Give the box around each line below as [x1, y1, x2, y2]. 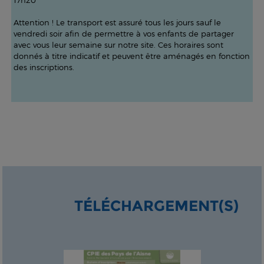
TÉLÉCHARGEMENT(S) [74, 197, 239, 214]
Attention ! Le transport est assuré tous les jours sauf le [13, 18, 221, 27]
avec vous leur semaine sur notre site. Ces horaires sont [13, 40, 223, 49]
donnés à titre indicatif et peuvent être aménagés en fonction [13, 51, 250, 61]
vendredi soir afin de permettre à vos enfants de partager [13, 29, 234, 38]
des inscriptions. [13, 62, 74, 72]
